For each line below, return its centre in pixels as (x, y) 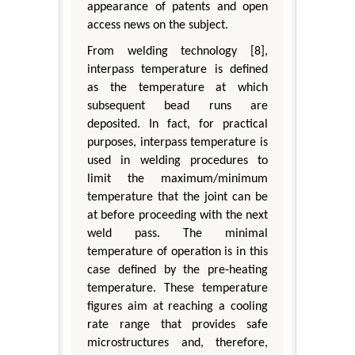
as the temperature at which (177, 88)
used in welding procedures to (177, 161)
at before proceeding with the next (177, 216)
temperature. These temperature (177, 289)
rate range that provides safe (177, 325)
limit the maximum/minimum (177, 179)
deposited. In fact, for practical (177, 125)
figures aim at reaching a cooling (177, 307)
